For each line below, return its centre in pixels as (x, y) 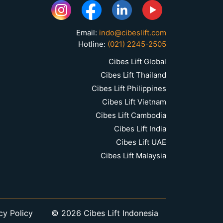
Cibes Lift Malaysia (133, 155)
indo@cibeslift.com (133, 32)
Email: (88, 32)
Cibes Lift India (140, 128)
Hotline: (93, 44)
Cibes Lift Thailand (133, 75)
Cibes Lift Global (137, 61)
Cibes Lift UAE (141, 142)
